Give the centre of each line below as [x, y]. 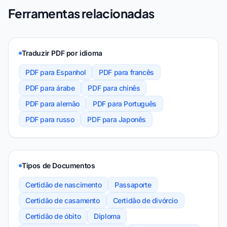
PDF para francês [126, 72]
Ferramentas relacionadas [81, 13]
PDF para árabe [50, 88]
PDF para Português [125, 104]
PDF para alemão [52, 104]
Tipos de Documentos [59, 165]
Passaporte [133, 185]
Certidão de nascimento [64, 185]
